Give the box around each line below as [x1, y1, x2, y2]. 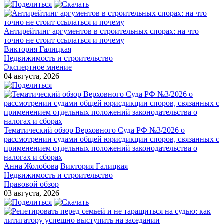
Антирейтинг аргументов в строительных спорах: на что [4, 27, 199, 36]
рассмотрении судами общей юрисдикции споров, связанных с [4, 135, 219, 144]
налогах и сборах [4, 153, 62, 162]
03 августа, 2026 [4, 189, 59, 198]
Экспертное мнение [4, 63, 72, 72]
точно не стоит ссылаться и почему [4, 36, 124, 45]
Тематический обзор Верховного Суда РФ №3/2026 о [4, 126, 185, 135]
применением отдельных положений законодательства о [4, 144, 197, 153]
